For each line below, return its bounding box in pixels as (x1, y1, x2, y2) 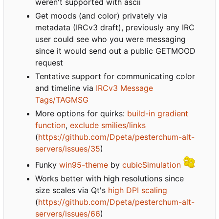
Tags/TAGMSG (35, 95, 88, 105)
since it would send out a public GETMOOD (35, 46, 196, 56)
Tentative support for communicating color (35, 71, 195, 82)
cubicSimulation (122, 160, 181, 170)
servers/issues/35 (35, 144, 100, 154)
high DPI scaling (108, 185, 167, 196)
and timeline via (35, 83, 96, 93)
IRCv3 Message (96, 83, 153, 93)
